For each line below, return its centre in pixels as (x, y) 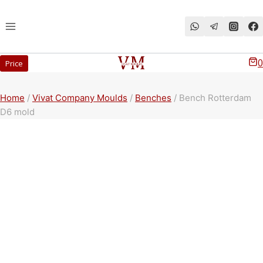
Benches (153, 98)
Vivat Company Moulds (80, 98)
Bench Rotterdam (215, 98)
